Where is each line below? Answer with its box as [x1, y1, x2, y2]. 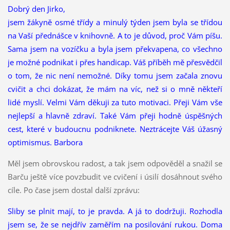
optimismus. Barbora [7, 137, 83, 148]
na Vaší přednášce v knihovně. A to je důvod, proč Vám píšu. [7, 30, 223, 41]
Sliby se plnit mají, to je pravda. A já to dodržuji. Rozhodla [7, 206, 223, 217]
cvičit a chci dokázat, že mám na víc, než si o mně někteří [7, 84, 223, 94]
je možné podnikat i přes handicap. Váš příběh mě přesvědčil [7, 57, 223, 68]
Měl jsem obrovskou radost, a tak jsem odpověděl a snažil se [7, 158, 223, 169]
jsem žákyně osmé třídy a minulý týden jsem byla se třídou [7, 17, 223, 28]
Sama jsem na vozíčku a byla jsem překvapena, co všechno [7, 44, 223, 54]
